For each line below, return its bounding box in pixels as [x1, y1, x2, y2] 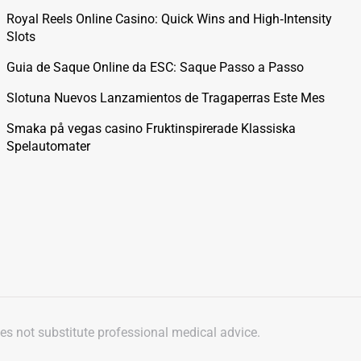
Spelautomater [6, 139, 90, 154]
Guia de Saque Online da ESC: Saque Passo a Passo [6, 60, 304, 75]
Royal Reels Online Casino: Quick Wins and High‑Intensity [6, 11, 332, 27]
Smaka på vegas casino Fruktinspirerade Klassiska [6, 121, 296, 136]
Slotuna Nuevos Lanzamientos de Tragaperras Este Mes [6, 90, 325, 106]
